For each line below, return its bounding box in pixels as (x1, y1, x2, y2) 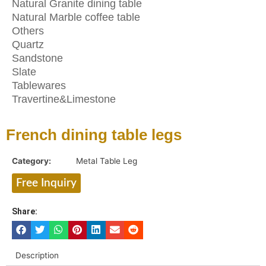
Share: (12, 206, 37, 216)
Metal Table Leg (76, 156, 137, 166)
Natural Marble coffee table (12, 11, 140, 23)
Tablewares (12, 79, 66, 91)
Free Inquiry (16, 177, 77, 189)
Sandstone (12, 52, 63, 64)
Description (15, 250, 59, 260)
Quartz (12, 38, 44, 50)
